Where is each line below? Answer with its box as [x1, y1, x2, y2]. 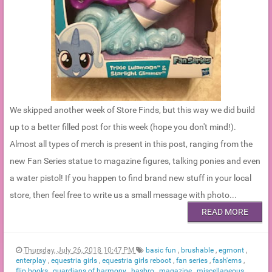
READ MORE [202, 206, 248, 217]
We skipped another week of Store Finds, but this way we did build [10, 104, 255, 115]
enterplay [16, 256, 48, 265]
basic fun [146, 245, 178, 254]
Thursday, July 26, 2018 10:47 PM [24, 245, 136, 254]
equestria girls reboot [102, 256, 173, 265]
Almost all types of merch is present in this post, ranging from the [10, 138, 253, 149]
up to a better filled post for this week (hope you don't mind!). [10, 121, 236, 132]
